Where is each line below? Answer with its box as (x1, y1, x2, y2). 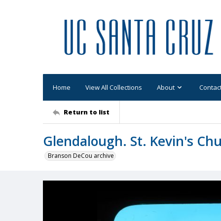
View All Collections (85, 82, 142, 92)
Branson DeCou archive (48, 151, 114, 160)
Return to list (64, 107, 110, 116)
